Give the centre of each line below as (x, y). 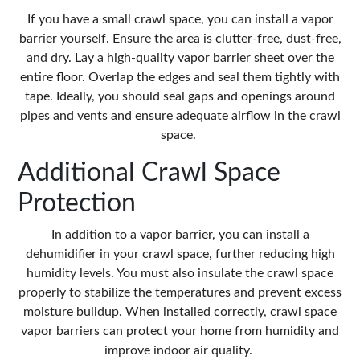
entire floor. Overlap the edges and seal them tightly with (180, 78)
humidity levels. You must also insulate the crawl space (180, 274)
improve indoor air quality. (180, 351)
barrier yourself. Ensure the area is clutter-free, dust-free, (180, 39)
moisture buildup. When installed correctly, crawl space (180, 312)
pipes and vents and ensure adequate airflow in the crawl (180, 116)
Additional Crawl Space (149, 173)
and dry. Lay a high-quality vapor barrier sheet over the (180, 58)
